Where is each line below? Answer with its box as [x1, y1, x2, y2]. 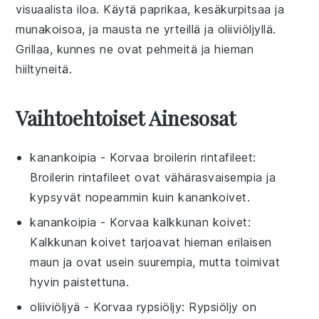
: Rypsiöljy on [182, 299, 257, 314]
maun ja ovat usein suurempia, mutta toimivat [30, 254, 281, 269]
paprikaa [140, 1, 188, 16]
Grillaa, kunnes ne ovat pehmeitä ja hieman [16, 41, 254, 56]
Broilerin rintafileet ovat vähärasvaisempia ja [30, 169, 276, 184]
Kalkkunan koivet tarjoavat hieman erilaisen [30, 234, 272, 249]
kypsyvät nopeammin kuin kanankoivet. [30, 189, 251, 204]
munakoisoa [16, 21, 83, 36]
